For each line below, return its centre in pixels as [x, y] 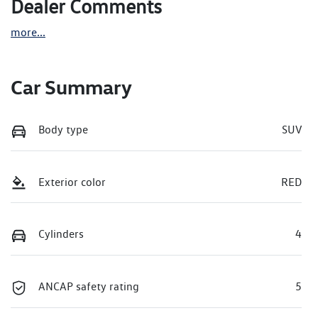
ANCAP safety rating [89, 287]
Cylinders [61, 234]
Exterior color [72, 182]
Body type [63, 130]
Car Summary [71, 87]
